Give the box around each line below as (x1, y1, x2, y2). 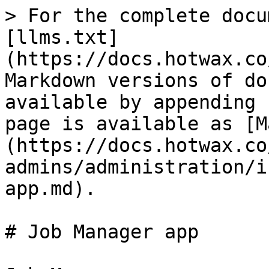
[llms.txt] (5, 26, 119, 48)
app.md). (5, 178, 96, 199)
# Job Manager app (5, 221, 199, 243)
